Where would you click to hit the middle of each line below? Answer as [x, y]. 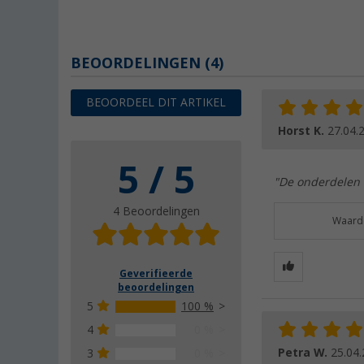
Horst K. [303, 130]
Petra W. [304, 352]
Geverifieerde [156, 273]
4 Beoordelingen [156, 211]
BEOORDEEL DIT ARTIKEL [156, 102]
